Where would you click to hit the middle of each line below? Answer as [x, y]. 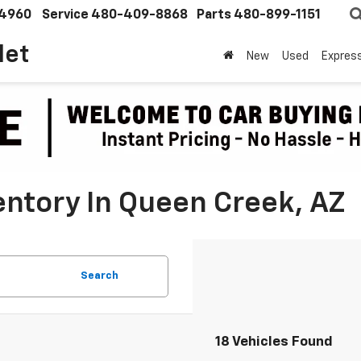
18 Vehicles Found [274, 342]
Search [100, 276]
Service [65, 15]
